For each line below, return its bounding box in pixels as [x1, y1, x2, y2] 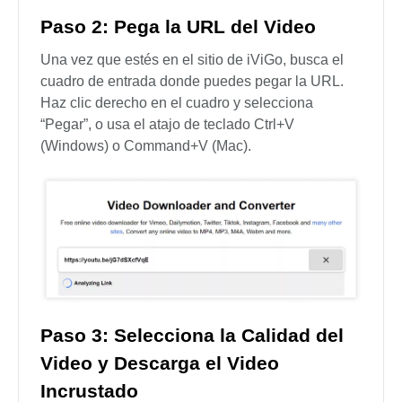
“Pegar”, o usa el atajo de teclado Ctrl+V [40, 116, 294, 132]
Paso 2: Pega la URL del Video [40, 15, 316, 37]
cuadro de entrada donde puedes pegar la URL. [40, 73, 344, 89]
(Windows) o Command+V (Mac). [40, 137, 251, 153]
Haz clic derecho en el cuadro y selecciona [40, 94, 313, 110]
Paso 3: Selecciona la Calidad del [40, 324, 344, 345]
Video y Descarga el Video [40, 352, 279, 373]
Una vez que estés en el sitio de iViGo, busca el [40, 51, 344, 67]
